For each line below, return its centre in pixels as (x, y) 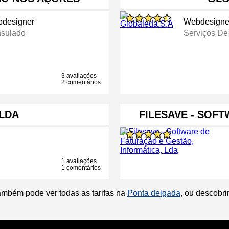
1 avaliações (79, 161)
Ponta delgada (154, 193)
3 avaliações (79, 76)
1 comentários (81, 168)
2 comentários (81, 83)
